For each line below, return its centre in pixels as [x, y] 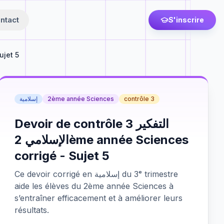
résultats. [32, 210]
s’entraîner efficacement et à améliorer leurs [99, 198]
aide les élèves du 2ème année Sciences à [94, 186]
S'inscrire [186, 20]
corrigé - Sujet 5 [62, 156]
